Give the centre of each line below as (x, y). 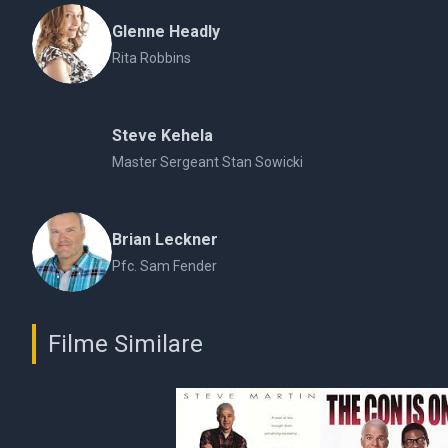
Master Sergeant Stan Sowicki (207, 162)
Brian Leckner (165, 239)
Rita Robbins (151, 58)
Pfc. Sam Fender (164, 266)
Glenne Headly (166, 31)
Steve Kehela (162, 135)
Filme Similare (125, 344)
